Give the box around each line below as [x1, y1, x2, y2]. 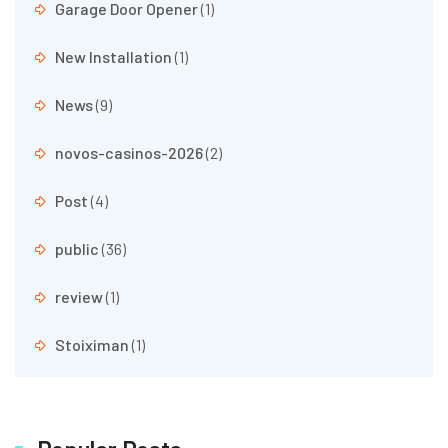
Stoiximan [55, 334, 129, 354]
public [55, 238, 99, 258]
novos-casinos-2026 [55, 142, 203, 162]
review [55, 286, 103, 306]
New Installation [55, 46, 172, 66]
